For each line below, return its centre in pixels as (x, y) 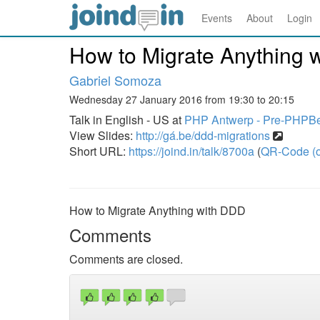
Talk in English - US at (127, 120)
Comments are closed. (126, 259)
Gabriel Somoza (115, 80)
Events (217, 18)
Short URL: (99, 151)
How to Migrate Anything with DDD (157, 210)
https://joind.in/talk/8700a (191, 151)
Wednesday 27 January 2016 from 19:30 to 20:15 (182, 99)
